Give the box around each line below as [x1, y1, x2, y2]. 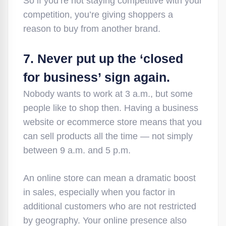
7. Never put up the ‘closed [23, 51, 183, 66]
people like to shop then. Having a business [23, 103, 198, 113]
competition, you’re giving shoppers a [23, 10, 173, 20]
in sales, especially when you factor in [23, 187, 175, 197]
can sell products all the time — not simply [23, 131, 193, 141]
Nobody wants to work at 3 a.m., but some [23, 89, 193, 99]
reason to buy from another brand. [23, 24, 160, 34]
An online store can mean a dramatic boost [23, 173, 196, 183]
